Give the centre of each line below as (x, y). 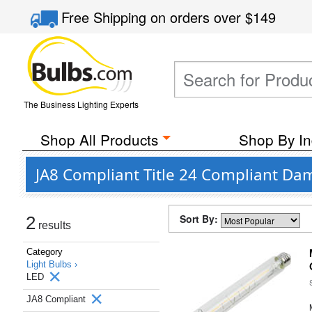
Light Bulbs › (52, 264)
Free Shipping (106, 17)
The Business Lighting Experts (81, 104)
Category (45, 252)
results (53, 225)
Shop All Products (99, 139)
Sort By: (200, 219)
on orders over (198, 17)
